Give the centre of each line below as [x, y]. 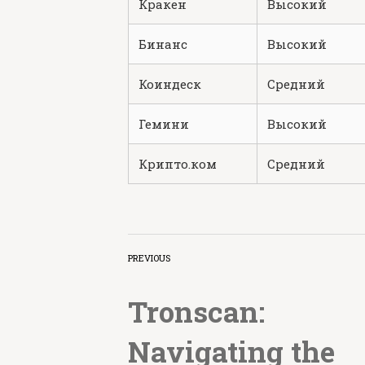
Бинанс [163, 44]
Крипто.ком [178, 164]
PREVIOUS [149, 258]
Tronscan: [196, 311]
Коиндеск [170, 84]
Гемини [164, 124]
